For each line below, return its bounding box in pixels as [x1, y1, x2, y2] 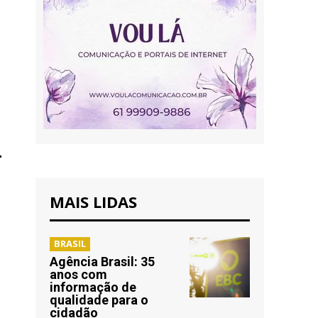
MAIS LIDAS [50, 191, 137, 212]
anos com [50, 267, 107, 282]
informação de [50, 280, 136, 295]
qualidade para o [50, 292, 148, 307]
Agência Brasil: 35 [50, 254, 155, 269]
